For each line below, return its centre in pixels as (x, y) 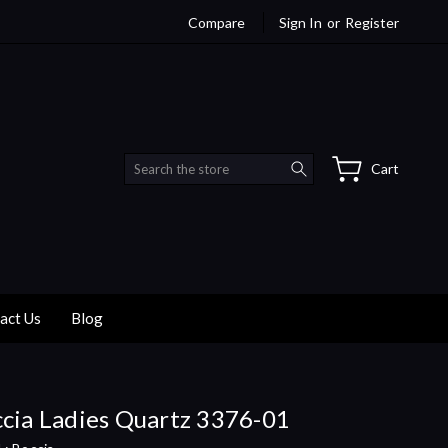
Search (335, 163)
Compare (216, 22)
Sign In (300, 22)
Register (372, 22)
